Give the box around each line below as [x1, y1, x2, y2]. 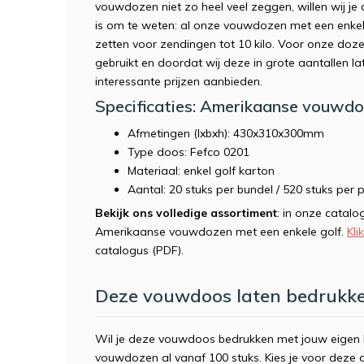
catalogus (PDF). [95, 243, 184, 258]
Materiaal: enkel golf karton [128, 163, 275, 178]
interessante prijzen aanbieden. [95, 74, 262, 89]
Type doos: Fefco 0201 [128, 145, 249, 159]
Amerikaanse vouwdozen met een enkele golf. [95, 224, 347, 239]
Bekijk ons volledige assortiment [95, 206, 277, 220]
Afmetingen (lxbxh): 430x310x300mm [128, 126, 324, 141]
